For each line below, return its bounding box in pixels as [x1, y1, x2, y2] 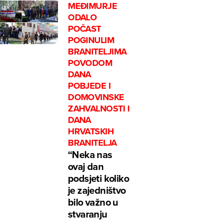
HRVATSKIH [68, 125, 114, 138]
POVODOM [68, 56, 112, 70]
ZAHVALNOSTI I [68, 102, 130, 115]
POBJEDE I [68, 79, 111, 93]
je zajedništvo [68, 183, 126, 198]
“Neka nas [68, 147, 112, 162]
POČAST [68, 22, 101, 36]
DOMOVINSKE [68, 91, 124, 104]
